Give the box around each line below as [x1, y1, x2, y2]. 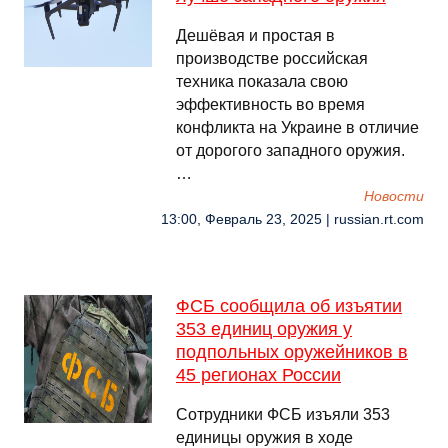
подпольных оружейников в [176, 342, 408, 362]
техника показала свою [176, 73, 348, 90]
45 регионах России [176, 365, 341, 385]
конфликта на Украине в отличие [176, 119, 419, 136]
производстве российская [176, 50, 368, 67]
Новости [364, 189, 424, 204]
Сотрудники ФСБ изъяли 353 [176, 406, 390, 423]
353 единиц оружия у [176, 319, 352, 339]
